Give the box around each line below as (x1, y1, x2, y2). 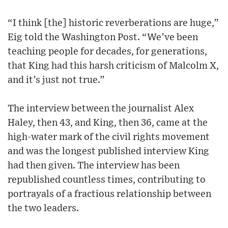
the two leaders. (8, 203, 79, 213)
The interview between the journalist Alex (8, 103, 194, 113)
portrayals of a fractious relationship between (8, 189, 211, 199)
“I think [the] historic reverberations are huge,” (8, 18, 219, 28)
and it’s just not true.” (8, 75, 105, 85)
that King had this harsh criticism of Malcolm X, (8, 61, 219, 71)
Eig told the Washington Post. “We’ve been (8, 32, 198, 42)
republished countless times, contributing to (8, 175, 206, 185)
